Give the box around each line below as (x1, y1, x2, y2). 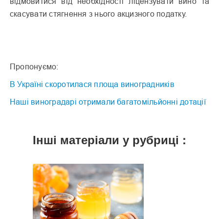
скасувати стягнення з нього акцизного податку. (10, 9, 187, 18)
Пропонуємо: (10, 62, 59, 71)
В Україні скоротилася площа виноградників (10, 79, 175, 88)
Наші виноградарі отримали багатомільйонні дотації (10, 97, 206, 106)
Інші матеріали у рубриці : (33, 131, 186, 148)
